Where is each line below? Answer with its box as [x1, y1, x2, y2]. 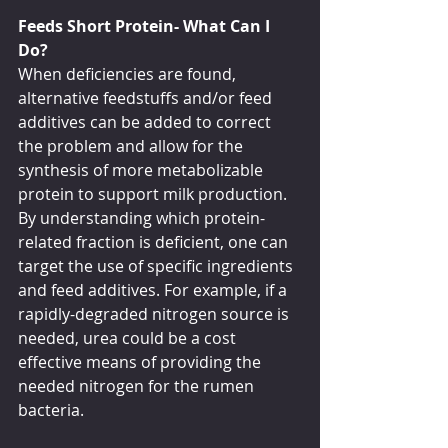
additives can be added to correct [18, 110, 275, 133]
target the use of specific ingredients [18, 254, 297, 277]
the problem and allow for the [18, 134, 247, 157]
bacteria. [18, 398, 84, 421]
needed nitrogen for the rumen [18, 374, 258, 397]
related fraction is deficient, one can [18, 230, 292, 253]
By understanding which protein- [18, 206, 265, 229]
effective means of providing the [18, 350, 265, 373]
